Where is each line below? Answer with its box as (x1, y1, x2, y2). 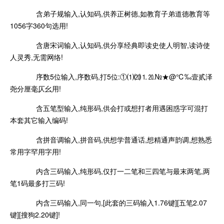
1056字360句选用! (10, 20, 68, 30)
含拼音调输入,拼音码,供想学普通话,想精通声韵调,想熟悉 (24, 134, 212, 144)
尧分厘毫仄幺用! (10, 83, 61, 93)
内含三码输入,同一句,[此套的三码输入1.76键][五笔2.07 (24, 197, 207, 207)
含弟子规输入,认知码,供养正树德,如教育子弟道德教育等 (24, 8, 210, 18)
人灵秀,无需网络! (10, 51, 63, 62)
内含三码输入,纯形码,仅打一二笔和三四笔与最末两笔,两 (24, 165, 210, 176)
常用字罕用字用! (10, 146, 61, 156)
